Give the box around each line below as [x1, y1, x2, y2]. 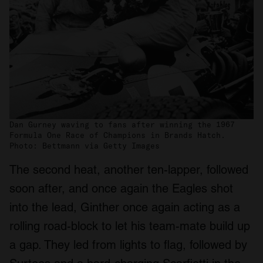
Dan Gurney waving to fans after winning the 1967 [9, 120, 235, 130]
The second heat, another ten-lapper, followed [9, 163, 248, 177]
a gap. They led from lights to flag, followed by [9, 238, 247, 252]
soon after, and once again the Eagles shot [9, 181, 233, 196]
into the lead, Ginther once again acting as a [9, 200, 240, 215]
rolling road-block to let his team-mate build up [9, 219, 250, 234]
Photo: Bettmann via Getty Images [9, 141, 160, 151]
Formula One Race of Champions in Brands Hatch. [9, 130, 225, 140]
